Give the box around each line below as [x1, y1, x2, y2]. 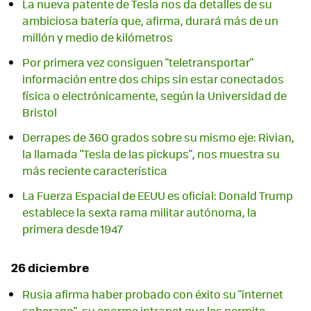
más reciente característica [22, 162, 167, 178]
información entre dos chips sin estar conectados [22, 70, 284, 87]
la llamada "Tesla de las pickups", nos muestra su [22, 145, 280, 162]
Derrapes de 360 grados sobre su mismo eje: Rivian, [22, 128, 294, 145]
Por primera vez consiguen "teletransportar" [22, 53, 253, 70]
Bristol [22, 103, 57, 120]
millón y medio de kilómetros [22, 28, 173, 45]
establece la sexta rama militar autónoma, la [22, 203, 257, 220]
